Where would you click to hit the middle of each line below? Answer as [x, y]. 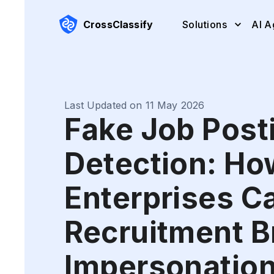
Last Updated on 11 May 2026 [135, 105]
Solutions [205, 24]
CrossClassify [118, 24]
